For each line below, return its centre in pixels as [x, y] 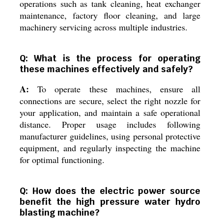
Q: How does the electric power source [110, 191]
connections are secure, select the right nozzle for [110, 101]
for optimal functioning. [62, 160]
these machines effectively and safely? [106, 69]
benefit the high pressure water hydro [110, 202]
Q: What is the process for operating [110, 58]
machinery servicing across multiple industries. [104, 27]
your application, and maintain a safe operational [110, 112]
